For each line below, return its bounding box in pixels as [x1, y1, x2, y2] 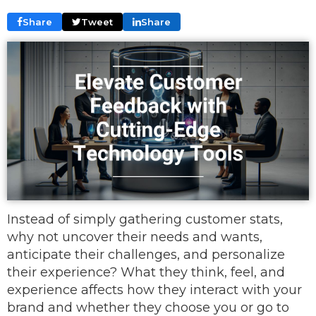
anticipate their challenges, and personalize [7, 246, 285, 262]
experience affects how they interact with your [7, 281, 302, 298]
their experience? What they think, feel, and [7, 264, 285, 280]
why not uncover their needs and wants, [7, 229, 262, 245]
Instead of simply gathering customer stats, [7, 211, 283, 227]
